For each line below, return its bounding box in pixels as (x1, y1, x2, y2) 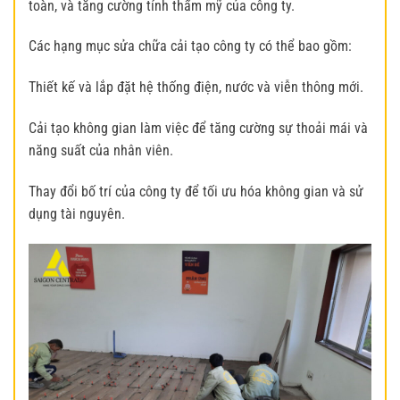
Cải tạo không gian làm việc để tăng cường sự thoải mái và (29, 119, 368, 137)
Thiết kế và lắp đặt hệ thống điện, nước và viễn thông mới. (29, 79, 363, 96)
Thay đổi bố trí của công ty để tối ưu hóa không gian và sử (29, 182, 363, 200)
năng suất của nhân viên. (29, 141, 173, 159)
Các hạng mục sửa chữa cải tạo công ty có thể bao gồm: (29, 37, 352, 55)
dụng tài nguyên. (29, 204, 125, 222)
